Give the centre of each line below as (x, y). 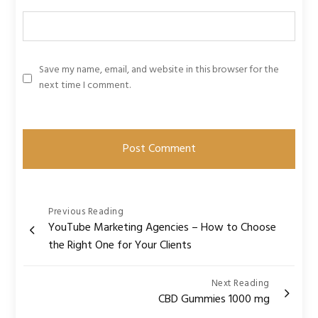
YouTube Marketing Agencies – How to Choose (163, 228)
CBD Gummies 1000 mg (214, 300)
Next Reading (240, 284)
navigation (59, 232)
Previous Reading (86, 212)
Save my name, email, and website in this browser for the (159, 70)
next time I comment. (85, 86)
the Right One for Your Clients (120, 246)
